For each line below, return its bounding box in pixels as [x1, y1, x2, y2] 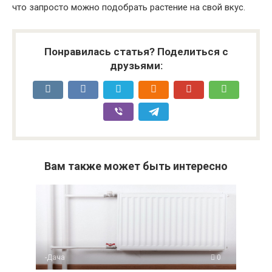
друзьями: [109, 59, 163, 72]
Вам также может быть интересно [44, 159, 228, 172]
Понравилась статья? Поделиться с [44, 45, 228, 58]
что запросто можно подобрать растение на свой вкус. [12, 1, 245, 13]
